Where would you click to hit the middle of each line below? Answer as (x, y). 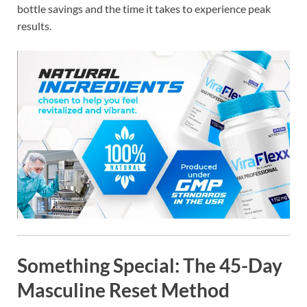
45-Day (251, 266)
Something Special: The (118, 266)
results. (34, 25)
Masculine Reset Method (123, 290)
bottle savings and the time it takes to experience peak (144, 8)
